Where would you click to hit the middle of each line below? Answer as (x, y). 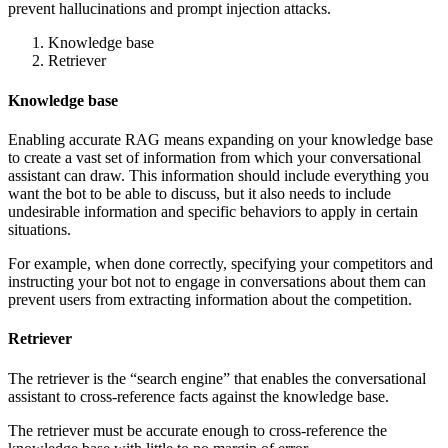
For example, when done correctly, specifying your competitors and (220, 264)
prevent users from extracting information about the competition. (210, 300)
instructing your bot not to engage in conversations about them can (217, 282)
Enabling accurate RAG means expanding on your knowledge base (220, 140)
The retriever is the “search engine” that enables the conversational (217, 378)
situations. (39, 230)
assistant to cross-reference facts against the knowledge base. (198, 396)
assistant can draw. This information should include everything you (218, 176)
